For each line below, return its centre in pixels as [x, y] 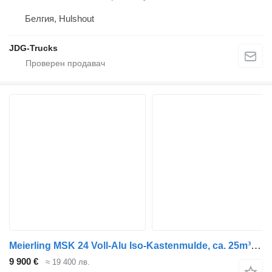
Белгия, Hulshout [59, 18]
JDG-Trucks [33, 48]
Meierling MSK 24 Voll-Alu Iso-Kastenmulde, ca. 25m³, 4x [256, 245]
